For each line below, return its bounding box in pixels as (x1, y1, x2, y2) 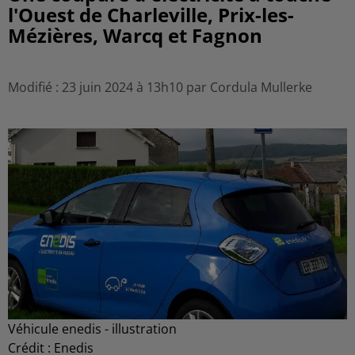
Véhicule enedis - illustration (8, 319, 177, 338)
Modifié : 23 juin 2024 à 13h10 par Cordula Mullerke (8, 78, 312, 96)
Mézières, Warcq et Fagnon (8, 22, 262, 48)
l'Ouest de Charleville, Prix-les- (8, 2, 294, 28)
